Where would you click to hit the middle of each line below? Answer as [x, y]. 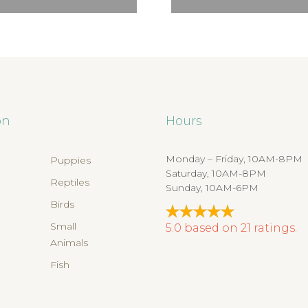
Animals [69, 243]
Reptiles [70, 182]
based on [212, 228]
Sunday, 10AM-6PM [212, 188]
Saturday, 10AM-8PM [216, 173]
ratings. [274, 228]
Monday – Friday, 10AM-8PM [234, 159]
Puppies [71, 160]
